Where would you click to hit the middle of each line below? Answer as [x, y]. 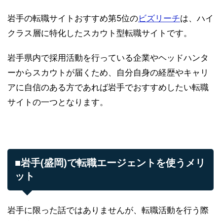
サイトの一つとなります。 [58, 102]
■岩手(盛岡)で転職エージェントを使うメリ [110, 163]
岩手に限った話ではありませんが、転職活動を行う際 [108, 210]
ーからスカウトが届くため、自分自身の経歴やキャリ [108, 72]
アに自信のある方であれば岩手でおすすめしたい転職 [108, 87]
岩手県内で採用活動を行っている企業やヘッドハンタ [108, 57]
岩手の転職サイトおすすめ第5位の [73, 18]
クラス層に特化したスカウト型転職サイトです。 [100, 33]
